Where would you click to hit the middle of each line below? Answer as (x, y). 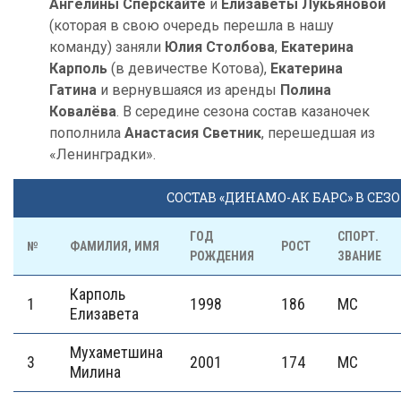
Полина (306, 90)
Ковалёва (83, 111)
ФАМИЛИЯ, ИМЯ (115, 246)
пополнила (87, 133)
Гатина (73, 90)
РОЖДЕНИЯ (222, 256)
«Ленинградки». (102, 154)
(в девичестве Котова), (189, 68)
